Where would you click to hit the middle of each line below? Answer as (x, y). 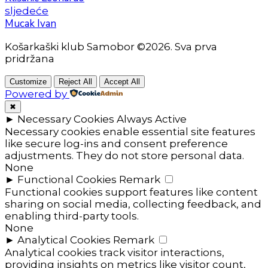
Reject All (75, 82)
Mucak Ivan (31, 24)
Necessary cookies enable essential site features (130, 132)
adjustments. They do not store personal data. (124, 156)
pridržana (30, 59)
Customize (28, 82)
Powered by (36, 94)
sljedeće (27, 11)
